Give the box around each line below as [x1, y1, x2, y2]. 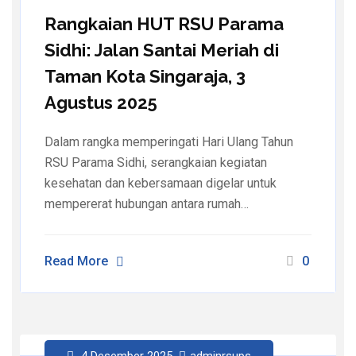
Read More [44, 253, 108, 269]
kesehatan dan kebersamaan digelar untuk [44, 176, 277, 192]
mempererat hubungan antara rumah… [44, 196, 249, 212]
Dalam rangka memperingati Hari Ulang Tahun [44, 134, 293, 150]
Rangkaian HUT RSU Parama [44, 14, 284, 35]
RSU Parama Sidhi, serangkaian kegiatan [44, 155, 267, 171]
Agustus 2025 [44, 92, 157, 114]
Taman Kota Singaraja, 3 [44, 66, 246, 87]
